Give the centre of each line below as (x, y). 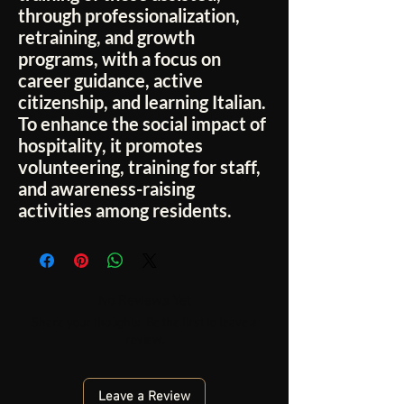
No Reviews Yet (144, 302)
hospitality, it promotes (110, 146)
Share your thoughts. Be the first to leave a (144, 324)
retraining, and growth (106, 37)
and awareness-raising (106, 189)
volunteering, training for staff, (139, 167)
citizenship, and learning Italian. (142, 102)
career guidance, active (110, 81)
